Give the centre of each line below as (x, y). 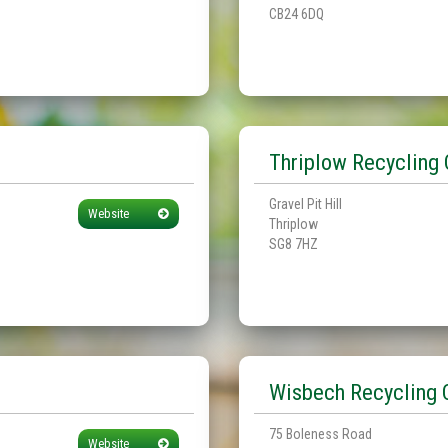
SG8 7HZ (293, 244)
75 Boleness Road (320, 434)
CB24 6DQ (296, 14)
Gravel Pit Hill (305, 204)
